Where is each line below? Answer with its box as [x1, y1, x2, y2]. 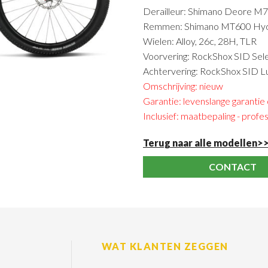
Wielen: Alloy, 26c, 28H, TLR [143, 35, 257, 47]
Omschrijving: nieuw [143, 80, 223, 92]
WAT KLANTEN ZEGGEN [101, 240, 229, 252]
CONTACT [209, 161, 257, 172]
